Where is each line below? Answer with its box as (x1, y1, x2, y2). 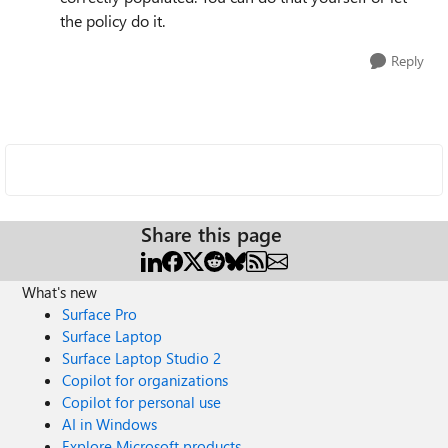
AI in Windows (62, 414, 158, 434)
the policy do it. (60, 10, 165, 31)
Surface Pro (62, 304, 138, 324)
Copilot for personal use (62, 392, 222, 412)
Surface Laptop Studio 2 (62, 348, 222, 368)
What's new (22, 282, 98, 302)
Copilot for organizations (62, 370, 229, 390)
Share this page (141, 220, 282, 247)
